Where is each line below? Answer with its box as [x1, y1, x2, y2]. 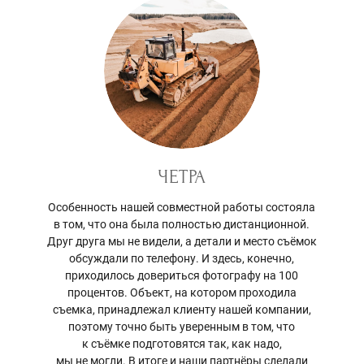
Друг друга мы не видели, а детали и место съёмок [46, 235, 317, 249]
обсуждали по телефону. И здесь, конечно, [69, 252, 295, 266]
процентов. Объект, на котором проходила [67, 286, 297, 300]
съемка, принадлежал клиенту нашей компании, [52, 303, 311, 317]
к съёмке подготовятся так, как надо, [81, 337, 282, 351]
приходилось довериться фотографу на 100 [65, 269, 299, 283]
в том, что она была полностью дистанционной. [54, 218, 310, 232]
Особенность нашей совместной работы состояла [48, 201, 316, 214]
